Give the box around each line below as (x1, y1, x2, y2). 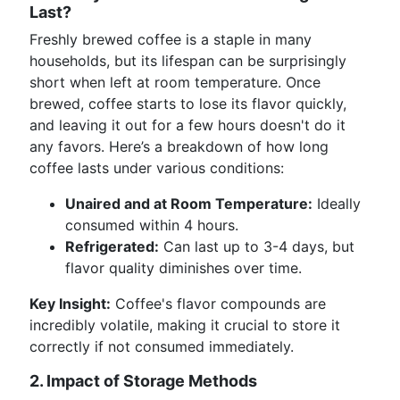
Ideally (312, 195, 361, 212)
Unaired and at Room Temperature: (65, 195, 312, 212)
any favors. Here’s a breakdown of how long (29, 137, 329, 155)
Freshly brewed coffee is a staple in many (29, 30, 312, 48)
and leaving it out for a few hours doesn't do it (29, 116, 346, 134)
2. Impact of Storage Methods (29, 371, 257, 390)
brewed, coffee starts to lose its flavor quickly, (29, 95, 346, 112)
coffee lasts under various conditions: (29, 159, 284, 177)
